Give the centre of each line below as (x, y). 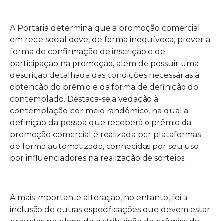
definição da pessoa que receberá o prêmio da (101, 123)
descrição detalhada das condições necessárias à (105, 75)
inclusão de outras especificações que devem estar (110, 209)
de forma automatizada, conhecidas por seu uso (104, 146)
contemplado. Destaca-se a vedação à (84, 99)
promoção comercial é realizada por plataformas (105, 134)
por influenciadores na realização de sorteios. (98, 158)
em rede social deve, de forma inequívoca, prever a (110, 40)
